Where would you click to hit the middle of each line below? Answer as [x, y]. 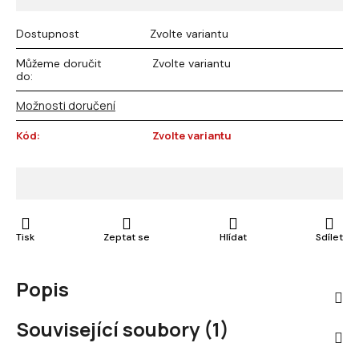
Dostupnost [48, 34]
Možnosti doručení [66, 105]
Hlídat [233, 237]
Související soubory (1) [123, 329]
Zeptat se [127, 237]
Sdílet [329, 237]
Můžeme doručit [59, 63]
